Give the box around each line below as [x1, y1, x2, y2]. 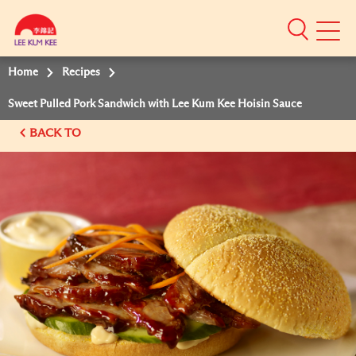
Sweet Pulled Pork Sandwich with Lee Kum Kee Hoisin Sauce [8, 99, 302, 110]
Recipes [62, 67, 100, 78]
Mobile [315, 29, 350, 41]
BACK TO [29, 127, 84, 139]
